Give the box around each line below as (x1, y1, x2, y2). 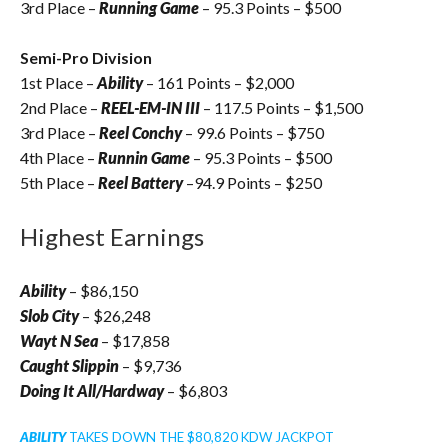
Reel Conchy (99, 123, 182, 143)
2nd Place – (20, 98, 101, 118)
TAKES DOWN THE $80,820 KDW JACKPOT (69, 429, 334, 446)
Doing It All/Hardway (20, 381, 167, 401)
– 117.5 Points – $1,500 (200, 98, 363, 118)
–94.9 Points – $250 (183, 173, 322, 193)
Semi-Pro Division (20, 48, 152, 68)
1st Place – (20, 73, 97, 93)
